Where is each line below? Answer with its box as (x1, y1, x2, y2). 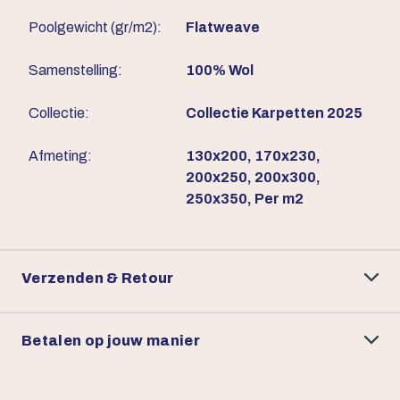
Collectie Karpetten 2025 (186, 105, 362, 121)
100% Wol (186, 62, 254, 79)
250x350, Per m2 (186, 191, 304, 207)
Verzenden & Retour (21, 270, 174, 286)
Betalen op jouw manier (21, 332, 201, 348)
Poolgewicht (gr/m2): (29, 20, 162, 36)
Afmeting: (29, 148, 92, 164)
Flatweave (186, 20, 260, 36)
